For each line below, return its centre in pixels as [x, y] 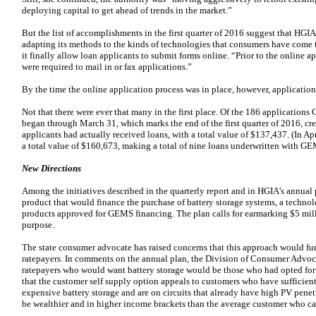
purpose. [38, 225]
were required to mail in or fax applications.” [107, 67]
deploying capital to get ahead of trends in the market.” [127, 10]
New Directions [51, 168]
